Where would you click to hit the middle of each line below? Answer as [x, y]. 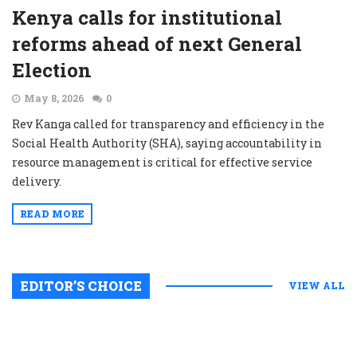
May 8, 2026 [54, 98]
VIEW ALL [317, 285]
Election [52, 70]
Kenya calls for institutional [147, 18]
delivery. [37, 181]
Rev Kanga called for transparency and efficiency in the [168, 124]
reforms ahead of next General [157, 44]
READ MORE [52, 214]
